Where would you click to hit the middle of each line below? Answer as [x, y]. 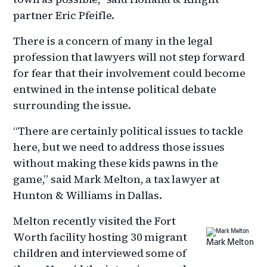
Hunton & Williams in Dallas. [88, 195]
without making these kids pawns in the [116, 163]
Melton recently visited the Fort [95, 221]
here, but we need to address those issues [119, 147]
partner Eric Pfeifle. [64, 15]
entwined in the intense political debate [115, 89]
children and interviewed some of [100, 253]
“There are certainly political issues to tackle [128, 131]
